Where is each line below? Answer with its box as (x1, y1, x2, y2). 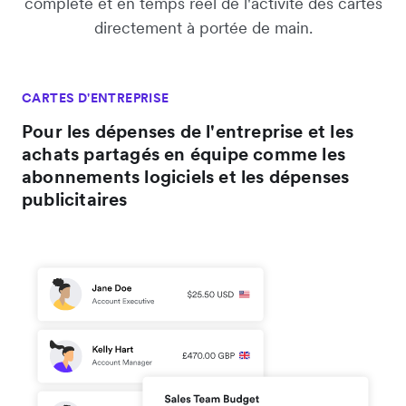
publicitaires (22, 188, 128, 212)
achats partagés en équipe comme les (22, 142, 346, 167)
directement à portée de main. (93, 17, 313, 39)
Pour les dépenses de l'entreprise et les (22, 120, 354, 144)
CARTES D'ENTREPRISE (22, 90, 169, 107)
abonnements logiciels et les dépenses (22, 165, 350, 189)
